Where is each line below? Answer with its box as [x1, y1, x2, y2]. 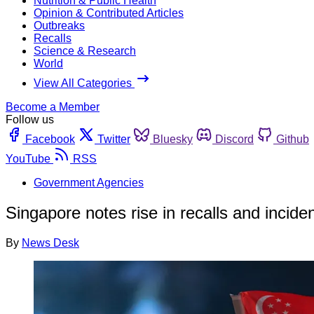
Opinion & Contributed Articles [34, 6, 184, 19]
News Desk [22, 236, 79, 249]
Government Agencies [34, 176, 144, 189]
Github [276, 132, 309, 145]
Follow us [6, 113, 54, 125]
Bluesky [153, 132, 193, 145]
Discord [215, 132, 254, 145]
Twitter [97, 132, 130, 145]
